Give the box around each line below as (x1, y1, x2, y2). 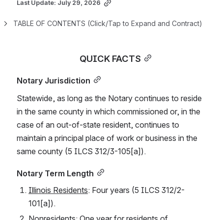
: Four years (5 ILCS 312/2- (88, 185, 185, 195)
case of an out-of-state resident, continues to (17, 119, 179, 130)
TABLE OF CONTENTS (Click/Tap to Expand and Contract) (13, 19, 202, 27)
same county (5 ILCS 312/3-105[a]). (17, 146, 146, 156)
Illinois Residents (28, 185, 88, 195)
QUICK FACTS (79, 53, 141, 64)
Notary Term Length (17, 168, 94, 178)
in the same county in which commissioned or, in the (17, 106, 200, 116)
